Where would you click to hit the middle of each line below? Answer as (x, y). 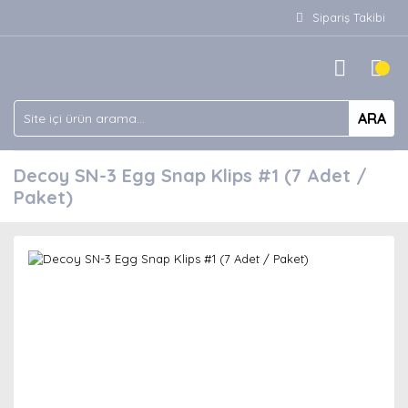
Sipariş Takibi (349, 17)
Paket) (43, 197)
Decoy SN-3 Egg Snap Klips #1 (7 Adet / (190, 175)
